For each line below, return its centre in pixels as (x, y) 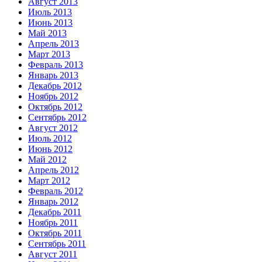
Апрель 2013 (54, 44)
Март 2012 (49, 181)
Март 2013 (49, 54)
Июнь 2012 (50, 149)
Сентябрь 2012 (57, 118)
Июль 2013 (50, 12)
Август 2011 (53, 254)
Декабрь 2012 (55, 86)
